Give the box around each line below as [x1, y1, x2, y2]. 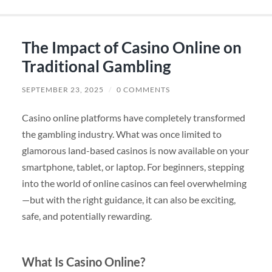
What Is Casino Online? [21, 254, 145, 270]
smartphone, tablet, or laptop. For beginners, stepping [21, 161, 244, 173]
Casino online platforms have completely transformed [21, 112, 245, 124]
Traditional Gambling [21, 56, 171, 76]
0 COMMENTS [116, 85, 170, 95]
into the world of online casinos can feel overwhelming [21, 177, 246, 189]
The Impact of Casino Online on [21, 38, 242, 58]
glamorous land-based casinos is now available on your [21, 144, 249, 157]
